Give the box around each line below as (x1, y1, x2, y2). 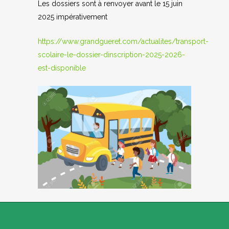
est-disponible (38, 64, 86, 72)
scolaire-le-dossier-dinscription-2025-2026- (38, 51, 185, 59)
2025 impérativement (38, 13, 107, 21)
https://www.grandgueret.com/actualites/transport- (38, 37, 209, 45)
